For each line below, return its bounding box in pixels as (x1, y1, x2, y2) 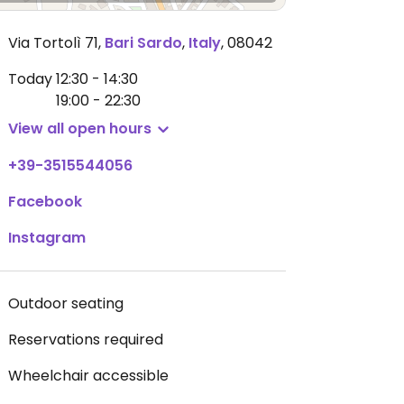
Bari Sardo (105, 32, 182, 53)
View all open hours (8, 118, 151, 139)
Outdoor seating (8, 293, 124, 314)
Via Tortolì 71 (8, 32, 98, 53)
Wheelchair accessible (8, 365, 169, 386)
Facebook (8, 191, 82, 212)
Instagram (8, 227, 86, 248)
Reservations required (8, 329, 163, 350)
